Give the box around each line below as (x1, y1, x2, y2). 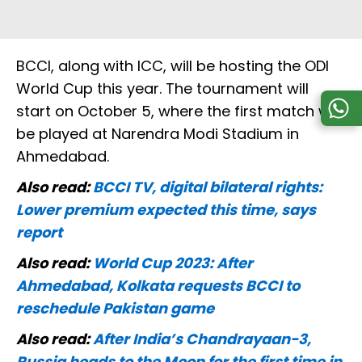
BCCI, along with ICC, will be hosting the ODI (16, 56, 329, 77)
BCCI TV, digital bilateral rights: (93, 177, 322, 198)
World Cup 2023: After (93, 253, 253, 274)
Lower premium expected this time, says (16, 200, 316, 221)
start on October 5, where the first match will (16, 101, 340, 122)
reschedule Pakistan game (16, 298, 214, 319)
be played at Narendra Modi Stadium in (16, 124, 299, 145)
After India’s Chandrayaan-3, (93, 329, 311, 350)
